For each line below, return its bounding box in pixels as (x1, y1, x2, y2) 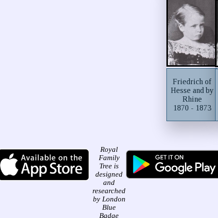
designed (95, 170, 123, 178)
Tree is (99, 162, 119, 170)
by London (92, 195, 126, 203)
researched (92, 187, 126, 195)
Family (98, 154, 120, 162)
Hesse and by (170, 86, 214, 94)
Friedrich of (173, 77, 212, 86)
